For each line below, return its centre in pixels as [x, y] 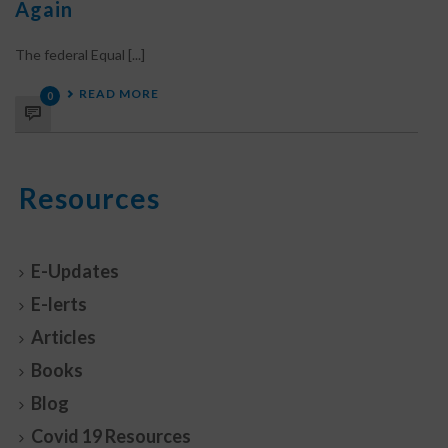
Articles [63, 337]
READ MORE [119, 93]
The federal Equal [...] [80, 54]
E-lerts [59, 304]
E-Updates [75, 271]
